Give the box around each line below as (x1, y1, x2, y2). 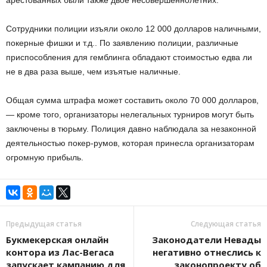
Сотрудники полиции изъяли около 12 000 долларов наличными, (6, 24, 261, 33)
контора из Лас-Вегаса (6, 246, 114, 258)
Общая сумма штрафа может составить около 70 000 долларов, (6, 95, 259, 105)
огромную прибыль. (6, 153, 83, 162)
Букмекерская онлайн (6, 234, 108, 246)
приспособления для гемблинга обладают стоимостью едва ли (6, 52, 252, 62)
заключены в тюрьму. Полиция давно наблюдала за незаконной (6, 124, 256, 133)
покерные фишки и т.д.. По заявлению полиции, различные (6, 38, 238, 48)
